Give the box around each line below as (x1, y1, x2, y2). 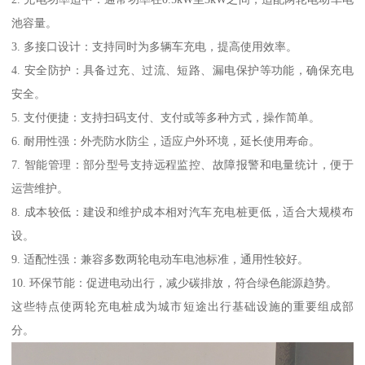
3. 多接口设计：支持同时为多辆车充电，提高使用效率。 (11, 40, 298, 54)
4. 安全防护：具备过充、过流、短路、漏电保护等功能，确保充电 (11, 64, 354, 77)
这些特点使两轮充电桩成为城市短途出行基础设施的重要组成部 (11, 300, 354, 314)
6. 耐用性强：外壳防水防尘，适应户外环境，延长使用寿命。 (11, 134, 321, 148)
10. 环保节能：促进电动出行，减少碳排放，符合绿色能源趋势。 (11, 276, 338, 290)
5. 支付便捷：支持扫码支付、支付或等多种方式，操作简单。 (11, 111, 321, 125)
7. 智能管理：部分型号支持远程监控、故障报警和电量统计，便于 (11, 158, 354, 172)
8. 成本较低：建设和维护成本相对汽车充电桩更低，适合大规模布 (11, 205, 354, 219)
